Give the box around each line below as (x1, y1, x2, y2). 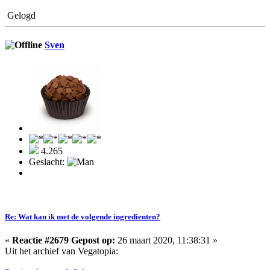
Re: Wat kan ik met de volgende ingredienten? (5, 212, 160, 221)
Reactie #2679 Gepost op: (12, 234, 115, 245)
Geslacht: (29, 156, 67, 167)
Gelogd (5, 10, 36, 21)
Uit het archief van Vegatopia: (5, 245, 118, 256)
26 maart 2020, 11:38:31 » (115, 234, 218, 245)
